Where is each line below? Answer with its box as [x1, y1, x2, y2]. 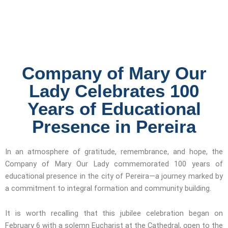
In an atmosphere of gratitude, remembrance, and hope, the [5, 147, 223, 156]
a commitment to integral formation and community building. [5, 183, 211, 193]
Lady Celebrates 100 [29, 80, 199, 101]
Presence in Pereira [32, 116, 196, 136]
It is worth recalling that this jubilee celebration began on [5, 209, 223, 218]
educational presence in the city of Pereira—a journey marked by [5, 171, 223, 181]
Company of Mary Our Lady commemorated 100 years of [5, 159, 223, 168]
